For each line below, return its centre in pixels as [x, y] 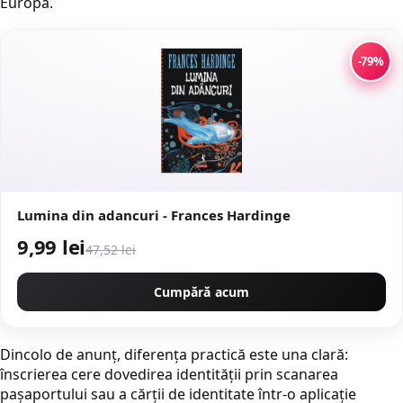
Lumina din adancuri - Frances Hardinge [154, 215]
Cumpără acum [201, 292]
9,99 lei [52, 246]
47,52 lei [111, 250]
